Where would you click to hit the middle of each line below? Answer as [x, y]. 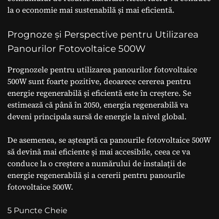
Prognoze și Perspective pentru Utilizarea [103, 34]
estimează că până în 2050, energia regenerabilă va [98, 104]
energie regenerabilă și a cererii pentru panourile [96, 175]
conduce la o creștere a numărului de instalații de [97, 163]
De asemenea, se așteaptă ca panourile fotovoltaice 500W [109, 140]
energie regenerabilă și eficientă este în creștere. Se [99, 93]
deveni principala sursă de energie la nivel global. [97, 116]
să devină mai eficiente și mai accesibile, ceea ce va [99, 151]
